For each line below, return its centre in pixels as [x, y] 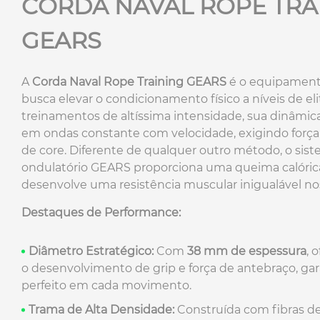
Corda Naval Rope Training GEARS [129, 81]
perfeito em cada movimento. [106, 285]
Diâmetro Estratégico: [91, 251]
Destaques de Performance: [101, 212]
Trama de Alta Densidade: [101, 309]
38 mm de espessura [247, 251]
